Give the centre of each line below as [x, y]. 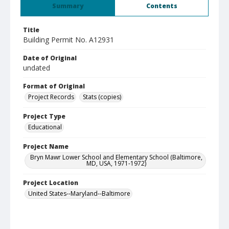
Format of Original [54, 86]
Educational [45, 127]
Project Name [46, 146]
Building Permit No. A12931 [68, 40]
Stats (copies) [102, 97]
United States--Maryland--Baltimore [79, 193]
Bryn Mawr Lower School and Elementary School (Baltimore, [116, 157]
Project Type [44, 116]
